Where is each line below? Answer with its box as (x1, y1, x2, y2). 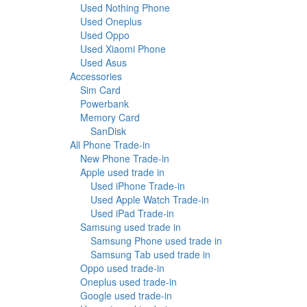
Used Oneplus (80, 14, 142, 29)
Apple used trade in (80, 165, 164, 180)
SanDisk (90, 124, 126, 138)
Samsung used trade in (80, 220, 181, 234)
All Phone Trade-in (70, 138, 150, 152)
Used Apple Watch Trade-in (90, 193, 209, 207)
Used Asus (80, 56, 127, 70)
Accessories (70, 69, 122, 84)
